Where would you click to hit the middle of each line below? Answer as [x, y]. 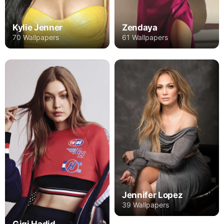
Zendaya [140, 27]
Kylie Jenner [37, 27]
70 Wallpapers [36, 37]
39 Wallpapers [145, 205]
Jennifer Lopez [152, 195]
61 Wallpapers [145, 37]
